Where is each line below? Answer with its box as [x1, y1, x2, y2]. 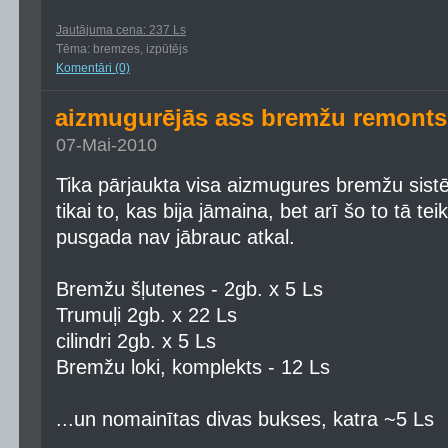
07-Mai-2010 [56, 135, 157, 155]
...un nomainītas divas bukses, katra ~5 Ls [56, 408, 434, 430]
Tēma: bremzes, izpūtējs [56, 42, 188, 56]
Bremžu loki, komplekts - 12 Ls [56, 356, 330, 378]
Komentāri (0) [56, 61, 130, 75]
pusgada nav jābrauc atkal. [56, 226, 295, 248]
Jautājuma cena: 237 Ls [56, 23, 186, 37]
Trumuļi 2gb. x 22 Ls [56, 304, 237, 326]
